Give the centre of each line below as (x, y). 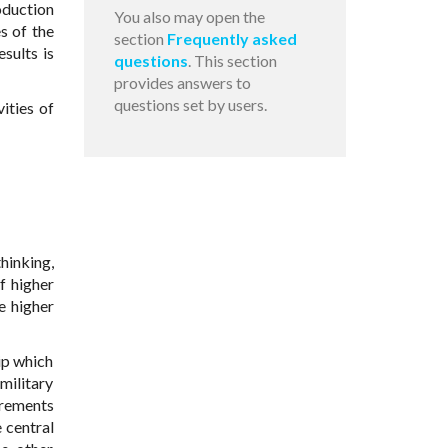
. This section (232, 61)
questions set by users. (190, 105)
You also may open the (189, 17)
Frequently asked (231, 39)
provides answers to (182, 83)
